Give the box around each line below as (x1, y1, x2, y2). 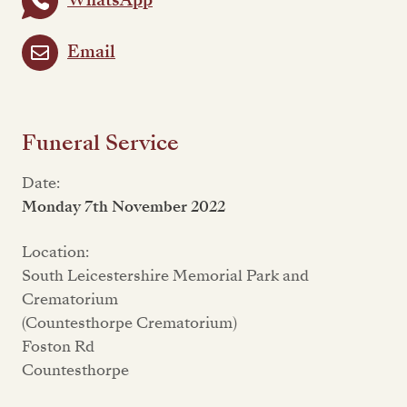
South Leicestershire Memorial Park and (22, 264, 309, 286)
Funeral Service (22, 127, 179, 158)
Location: (22, 241, 89, 263)
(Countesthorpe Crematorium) (22, 312, 237, 333)
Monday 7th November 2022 (22, 195, 225, 217)
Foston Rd (22, 335, 94, 357)
